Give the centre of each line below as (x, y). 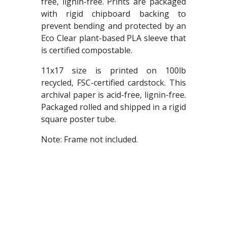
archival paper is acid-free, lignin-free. (113, 95)
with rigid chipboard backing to (113, 14)
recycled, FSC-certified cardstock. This (113, 83)
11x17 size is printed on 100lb (113, 71)
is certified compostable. (86, 50)
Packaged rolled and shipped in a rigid (113, 107)
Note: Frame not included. (89, 140)
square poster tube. (78, 119)
